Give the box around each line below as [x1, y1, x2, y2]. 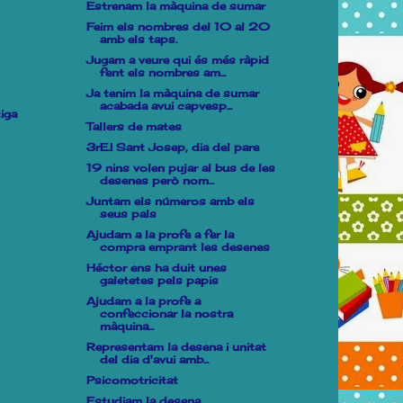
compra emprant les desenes [99, 240, 270, 254]
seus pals [99, 207, 157, 220]
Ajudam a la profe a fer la [85, 228, 234, 241]
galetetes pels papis [99, 273, 219, 287]
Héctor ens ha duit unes [85, 261, 227, 274]
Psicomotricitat [85, 373, 178, 387]
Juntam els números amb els [85, 194, 255, 208]
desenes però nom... [99, 174, 214, 187]
